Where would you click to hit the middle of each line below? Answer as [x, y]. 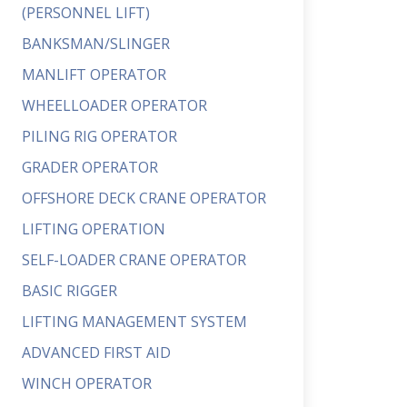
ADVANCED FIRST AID [96, 352]
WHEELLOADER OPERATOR [114, 105]
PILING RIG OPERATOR [99, 136]
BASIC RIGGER [69, 291]
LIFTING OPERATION [94, 229]
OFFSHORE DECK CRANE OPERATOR [144, 198]
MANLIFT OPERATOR [94, 74]
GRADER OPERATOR [90, 167]
